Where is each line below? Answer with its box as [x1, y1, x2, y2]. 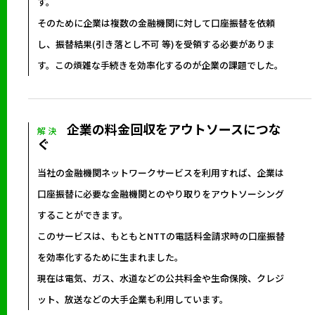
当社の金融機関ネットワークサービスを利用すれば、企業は [37, 165, 284, 179]
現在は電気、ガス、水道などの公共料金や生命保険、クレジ [37, 271, 284, 285]
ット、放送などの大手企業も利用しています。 [37, 292, 229, 306]
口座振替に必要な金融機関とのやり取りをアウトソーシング [37, 186, 284, 200]
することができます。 [37, 207, 128, 221]
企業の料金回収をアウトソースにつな [67, 119, 281, 138]
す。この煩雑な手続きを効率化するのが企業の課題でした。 [37, 58, 283, 72]
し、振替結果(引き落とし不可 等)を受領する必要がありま [37, 37, 275, 51]
